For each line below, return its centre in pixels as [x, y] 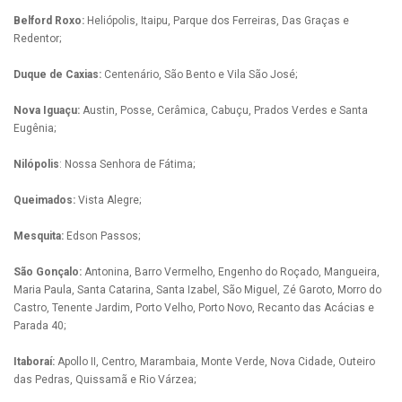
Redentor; [37, 38]
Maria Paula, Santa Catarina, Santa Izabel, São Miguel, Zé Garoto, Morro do [197, 289]
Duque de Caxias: [57, 74]
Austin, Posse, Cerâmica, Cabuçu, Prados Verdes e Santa [224, 110]
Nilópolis [36, 164]
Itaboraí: [34, 361]
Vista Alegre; [109, 200]
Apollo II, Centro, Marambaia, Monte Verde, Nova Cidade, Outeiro [215, 361]
